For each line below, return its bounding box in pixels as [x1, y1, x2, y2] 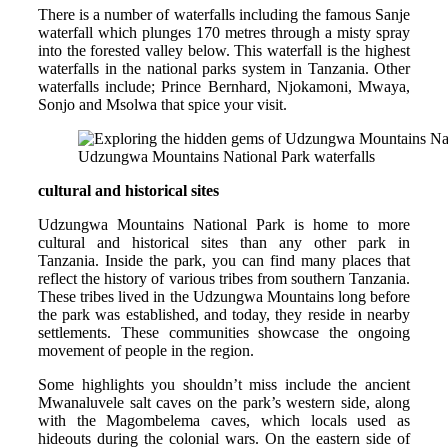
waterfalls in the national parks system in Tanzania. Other [38, 59, 410, 77]
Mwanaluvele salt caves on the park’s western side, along [38, 393, 410, 411]
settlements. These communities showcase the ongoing [38, 323, 410, 341]
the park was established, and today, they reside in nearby [38, 305, 410, 323]
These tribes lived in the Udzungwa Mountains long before [38, 287, 410, 305]
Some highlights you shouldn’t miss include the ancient [38, 375, 410, 393]
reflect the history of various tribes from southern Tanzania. [38, 269, 410, 287]
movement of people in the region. [38, 341, 254, 359]
